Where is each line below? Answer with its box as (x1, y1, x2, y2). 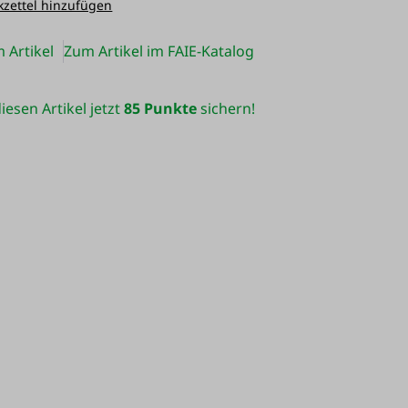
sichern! (196, 98, 255, 119)
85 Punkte (123, 98, 197, 119)
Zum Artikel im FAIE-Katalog (64, 41, 255, 61)
